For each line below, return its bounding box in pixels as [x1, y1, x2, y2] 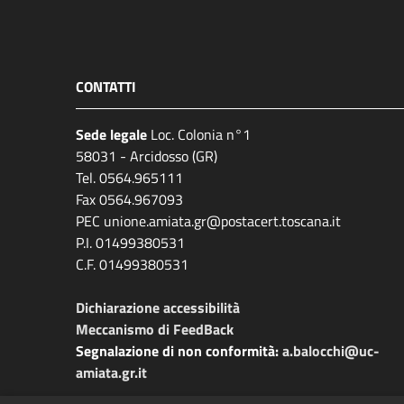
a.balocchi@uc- [282, 340, 380, 362]
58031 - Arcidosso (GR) [76, 145, 217, 167]
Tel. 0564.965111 [76, 167, 183, 188]
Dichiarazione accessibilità [76, 297, 240, 318]
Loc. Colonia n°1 [147, 124, 251, 145]
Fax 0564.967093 [76, 188, 183, 210]
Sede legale [76, 124, 147, 145]
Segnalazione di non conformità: [76, 340, 282, 362]
